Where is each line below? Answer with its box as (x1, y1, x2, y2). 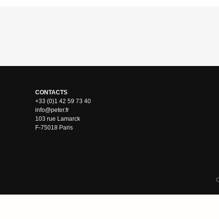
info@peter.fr (35, 106, 69, 113)
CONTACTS (35, 88, 67, 96)
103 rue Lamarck (35, 115, 80, 122)
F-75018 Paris (35, 124, 73, 131)
